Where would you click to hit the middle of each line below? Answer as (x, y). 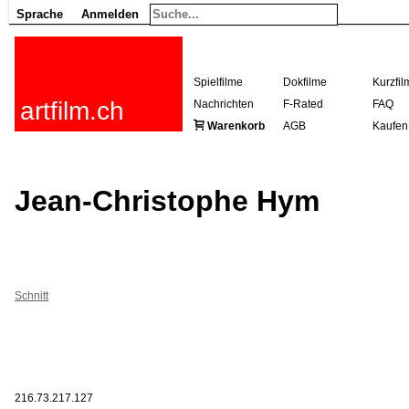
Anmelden (110, 14)
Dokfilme (305, 82)
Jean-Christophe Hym (167, 201)
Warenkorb (236, 126)
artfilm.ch (72, 111)
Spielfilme (218, 82)
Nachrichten (224, 104)
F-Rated (303, 104)
